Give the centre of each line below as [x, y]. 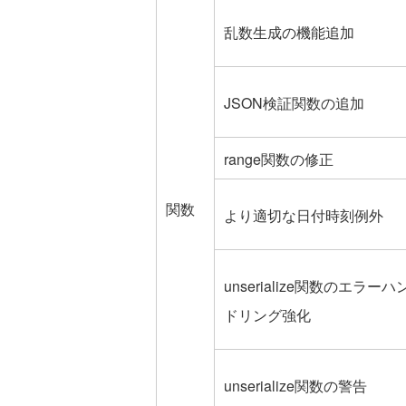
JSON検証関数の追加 [294, 102]
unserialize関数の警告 [295, 385]
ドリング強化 [267, 314]
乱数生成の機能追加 [289, 32]
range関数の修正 [279, 159]
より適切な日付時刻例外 [304, 215]
